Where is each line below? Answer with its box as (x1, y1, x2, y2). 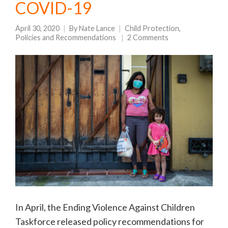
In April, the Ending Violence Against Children (15, 202, 195, 213)
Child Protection (125, 23, 179, 33)
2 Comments (127, 33, 168, 42)
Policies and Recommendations (15, 33, 116, 42)
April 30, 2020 (15, 23, 60, 33)
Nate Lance (79, 23, 115, 33)
